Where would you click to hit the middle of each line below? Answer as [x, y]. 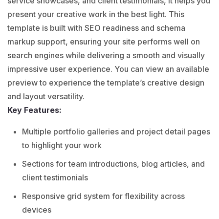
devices [37, 209]
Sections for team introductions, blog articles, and [113, 164]
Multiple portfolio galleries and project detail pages [116, 131]
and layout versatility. [46, 96]
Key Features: [34, 110]
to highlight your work [62, 145]
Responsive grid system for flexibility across [103, 196]
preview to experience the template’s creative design [106, 82]
